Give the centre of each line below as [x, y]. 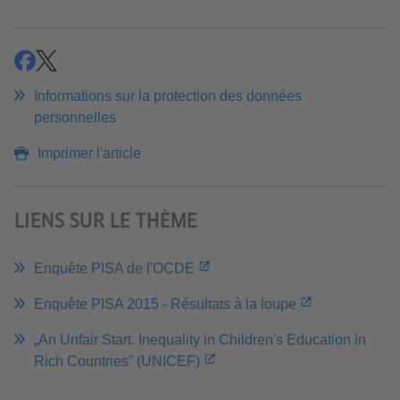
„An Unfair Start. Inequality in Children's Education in [200, 340]
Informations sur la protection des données [168, 96]
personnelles [75, 118]
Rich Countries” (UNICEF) [117, 362]
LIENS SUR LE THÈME [106, 221]
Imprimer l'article [89, 154]
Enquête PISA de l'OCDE [114, 269]
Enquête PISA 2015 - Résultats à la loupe [165, 304]
